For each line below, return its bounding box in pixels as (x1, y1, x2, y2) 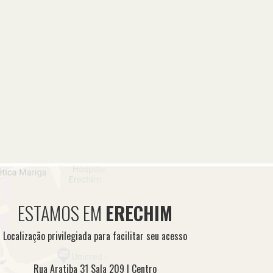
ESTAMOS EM (18, 199, 105, 227)
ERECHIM (105, 199, 172, 227)
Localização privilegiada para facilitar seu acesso (3, 228, 187, 243)
